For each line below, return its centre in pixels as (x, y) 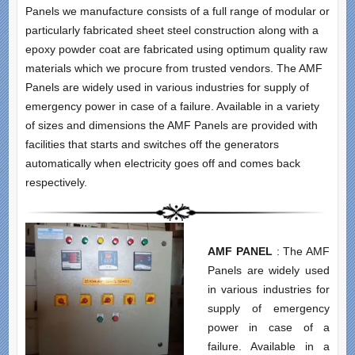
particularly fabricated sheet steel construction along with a (172, 31)
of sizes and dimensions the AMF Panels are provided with (171, 126)
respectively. (56, 183)
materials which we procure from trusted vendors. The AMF (174, 69)
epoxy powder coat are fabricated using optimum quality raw (176, 50)
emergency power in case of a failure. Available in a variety (172, 107)
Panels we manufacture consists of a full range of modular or (177, 11)
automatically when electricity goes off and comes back (162, 164)
